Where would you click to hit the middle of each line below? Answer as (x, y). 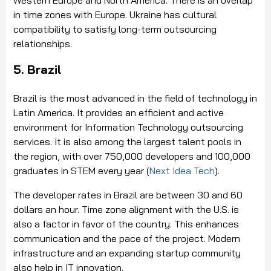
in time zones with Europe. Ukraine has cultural (115, 15)
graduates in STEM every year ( (81, 171)
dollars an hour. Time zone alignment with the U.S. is (126, 210)
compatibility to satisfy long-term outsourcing (115, 29)
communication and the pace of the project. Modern (127, 239)
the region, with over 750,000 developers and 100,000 (132, 156)
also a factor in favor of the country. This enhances (126, 224)
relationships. (43, 44)
